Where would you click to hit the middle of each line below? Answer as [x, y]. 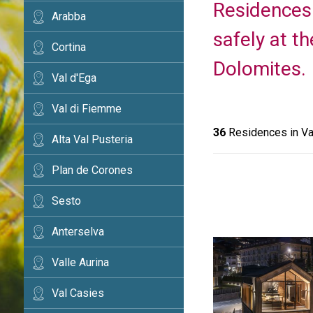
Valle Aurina [80, 262]
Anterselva [78, 232]
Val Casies [78, 293]
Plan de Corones [92, 170]
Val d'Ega [74, 78]
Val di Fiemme [86, 109]
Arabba [68, 16]
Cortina [68, 47]
